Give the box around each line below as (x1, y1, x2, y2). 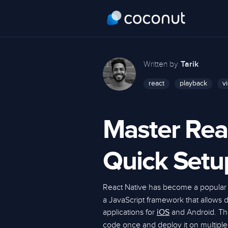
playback (180, 80, 207, 87)
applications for (103, 207, 157, 217)
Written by (144, 60, 178, 69)
